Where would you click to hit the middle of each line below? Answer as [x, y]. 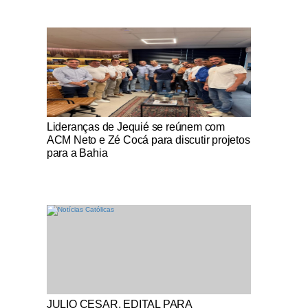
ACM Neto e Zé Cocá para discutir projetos [148, 140]
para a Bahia [77, 153]
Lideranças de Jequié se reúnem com [135, 127]
